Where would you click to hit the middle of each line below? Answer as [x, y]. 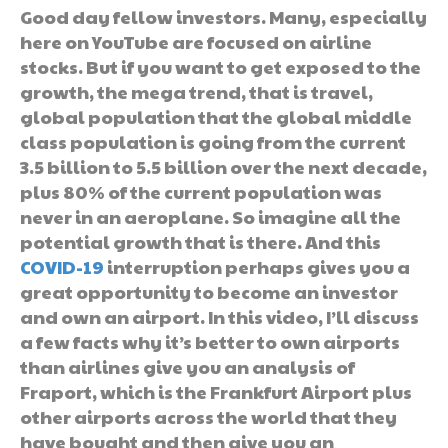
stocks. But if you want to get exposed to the [220, 66]
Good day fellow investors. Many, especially [223, 16]
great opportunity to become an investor [209, 291]
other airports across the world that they [208, 416]
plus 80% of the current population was [201, 191]
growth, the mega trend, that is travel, [196, 91]
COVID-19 [62, 266]
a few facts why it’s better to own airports [210, 341]
